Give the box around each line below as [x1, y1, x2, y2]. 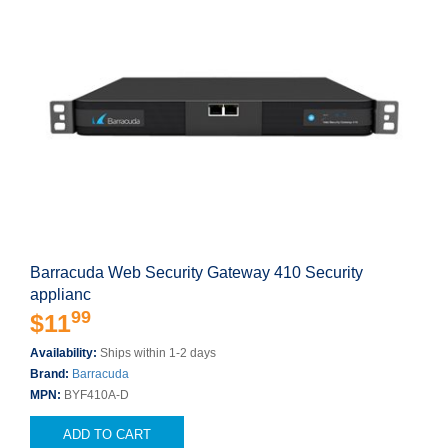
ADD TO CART [63, 427, 151, 442]
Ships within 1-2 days [100, 346, 216, 360]
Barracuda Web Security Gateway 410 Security [30, 264, 363, 281]
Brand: [30, 367, 72, 381]
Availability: [30, 346, 100, 360]
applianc [30, 286, 91, 303]
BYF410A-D [64, 388, 129, 402]
